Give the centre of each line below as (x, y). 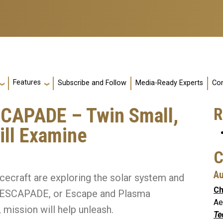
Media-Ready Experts (169, 83)
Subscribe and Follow (92, 83)
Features (27, 83)
